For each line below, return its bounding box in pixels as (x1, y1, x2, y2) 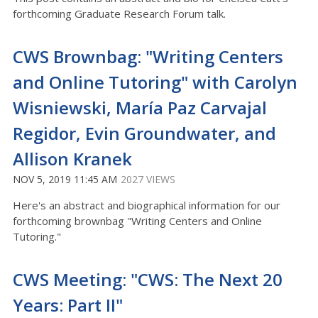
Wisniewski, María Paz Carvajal (13, 96, 267, 119)
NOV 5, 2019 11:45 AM (13, 172, 117, 186)
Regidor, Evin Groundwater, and (13, 121, 276, 145)
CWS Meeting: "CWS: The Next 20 (13, 268, 283, 291)
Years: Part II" (13, 293, 123, 317)
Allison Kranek (13, 147, 132, 170)
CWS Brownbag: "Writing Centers (13, 45, 283, 68)
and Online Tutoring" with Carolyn (13, 70, 297, 94)
